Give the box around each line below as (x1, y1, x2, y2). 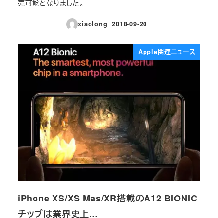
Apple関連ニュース (138, 47, 196, 56)
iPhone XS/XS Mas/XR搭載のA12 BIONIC (18, 191, 198, 204)
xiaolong (78, 19, 108, 29)
